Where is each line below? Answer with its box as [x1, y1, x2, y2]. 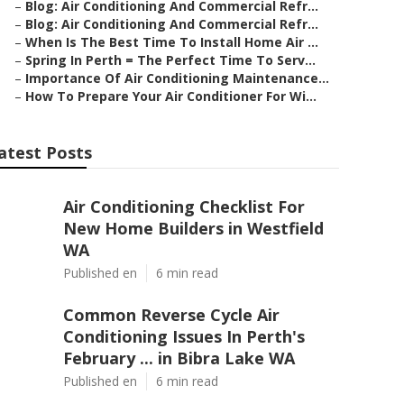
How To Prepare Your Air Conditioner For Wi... [25, 87, 317, 105]
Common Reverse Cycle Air [63, 304, 280, 326]
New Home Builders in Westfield [63, 217, 324, 239]
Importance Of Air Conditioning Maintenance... [25, 69, 329, 87]
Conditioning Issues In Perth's [63, 326, 305, 347]
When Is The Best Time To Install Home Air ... [25, 33, 318, 50]
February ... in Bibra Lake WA [63, 347, 295, 369]
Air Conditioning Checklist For [63, 196, 305, 217]
